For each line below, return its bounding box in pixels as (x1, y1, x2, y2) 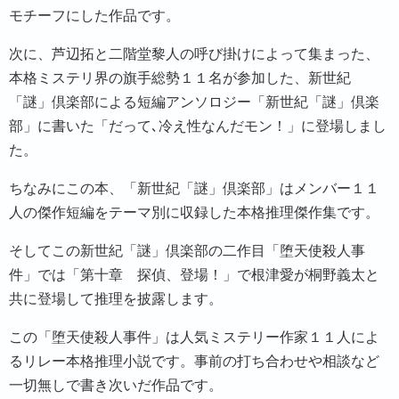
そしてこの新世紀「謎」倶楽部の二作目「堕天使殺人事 (9, 243, 365, 258)
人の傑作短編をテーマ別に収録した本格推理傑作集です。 (9, 205, 379, 220)
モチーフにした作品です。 (9, 8, 180, 23)
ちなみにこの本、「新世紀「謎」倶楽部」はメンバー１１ (9, 181, 379, 196)
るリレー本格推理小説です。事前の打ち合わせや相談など (9, 354, 379, 369)
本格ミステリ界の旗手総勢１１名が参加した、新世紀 (9, 70, 351, 85)
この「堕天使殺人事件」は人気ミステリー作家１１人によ (9, 330, 379, 345)
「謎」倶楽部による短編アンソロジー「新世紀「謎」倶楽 (9, 94, 379, 110)
